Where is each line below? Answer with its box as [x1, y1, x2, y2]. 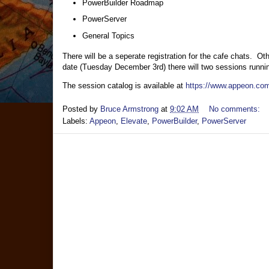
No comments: [209, 104, 262, 113]
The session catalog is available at [62, 81, 186, 91]
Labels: [62, 116, 89, 125]
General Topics [82, 31, 134, 40]
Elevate [121, 116, 147, 125]
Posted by [62, 104, 100, 113]
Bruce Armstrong [100, 104, 159, 113]
